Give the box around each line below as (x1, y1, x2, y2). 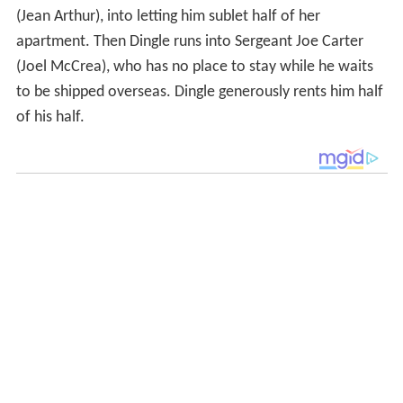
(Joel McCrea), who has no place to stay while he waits (15, 58, 373, 76)
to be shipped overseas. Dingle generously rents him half (15, 84, 383, 102)
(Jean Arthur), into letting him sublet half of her (15, 8, 320, 26)
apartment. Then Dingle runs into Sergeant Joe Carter (15, 33, 363, 51)
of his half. (15, 109, 85, 127)
